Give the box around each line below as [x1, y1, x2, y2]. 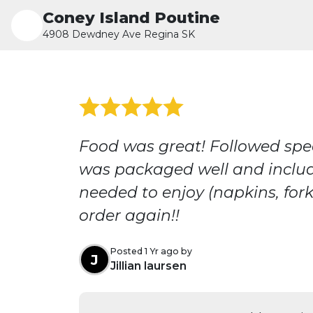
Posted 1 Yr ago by [110, 245, 192, 256]
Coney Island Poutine [43, 8, 220, 27]
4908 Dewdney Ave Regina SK [43, 27, 195, 41]
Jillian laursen [110, 259, 187, 272]
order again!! [78, 206, 180, 225]
